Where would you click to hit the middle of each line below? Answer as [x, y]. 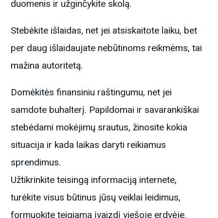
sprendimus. [36, 162]
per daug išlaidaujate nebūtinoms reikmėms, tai [107, 48]
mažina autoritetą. [47, 65]
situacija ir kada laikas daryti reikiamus [89, 145]
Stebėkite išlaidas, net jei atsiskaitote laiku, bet [104, 30]
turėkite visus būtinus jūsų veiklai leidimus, [96, 197]
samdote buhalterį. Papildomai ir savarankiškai [105, 109]
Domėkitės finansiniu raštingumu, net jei [91, 92]
